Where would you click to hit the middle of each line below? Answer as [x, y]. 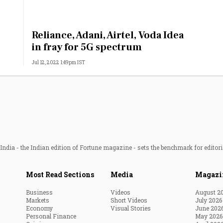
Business [39, 192]
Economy [39, 208]
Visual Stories [131, 208]
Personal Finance [51, 216]
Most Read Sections [60, 174]
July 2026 [209, 200]
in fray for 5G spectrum [87, 47]
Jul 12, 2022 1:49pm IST [58, 62]
